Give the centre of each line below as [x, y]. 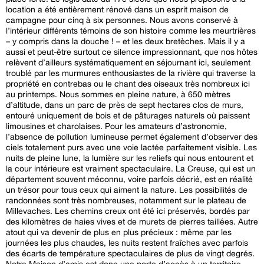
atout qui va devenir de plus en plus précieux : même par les [119, 232]
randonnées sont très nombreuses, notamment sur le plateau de [126, 200]
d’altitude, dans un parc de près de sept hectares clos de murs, [125, 105]
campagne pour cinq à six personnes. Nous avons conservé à [122, 20]
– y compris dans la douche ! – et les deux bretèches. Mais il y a [107, 41]
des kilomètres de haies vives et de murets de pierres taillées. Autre [132, 221]
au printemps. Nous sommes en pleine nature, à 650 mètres [118, 94]
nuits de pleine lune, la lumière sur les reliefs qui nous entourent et [130, 158]
